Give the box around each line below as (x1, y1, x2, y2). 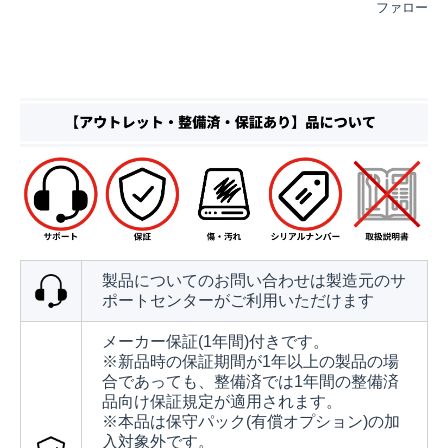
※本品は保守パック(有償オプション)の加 (102, 413, 400, 431)
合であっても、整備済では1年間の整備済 (102, 373, 399, 391)
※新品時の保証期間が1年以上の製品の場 (102, 353, 399, 371)
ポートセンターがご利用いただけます (102, 292, 374, 310)
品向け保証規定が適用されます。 (102, 393, 342, 411)
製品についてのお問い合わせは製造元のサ (102, 272, 406, 290)
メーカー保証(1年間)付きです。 (102, 333, 329, 351)
